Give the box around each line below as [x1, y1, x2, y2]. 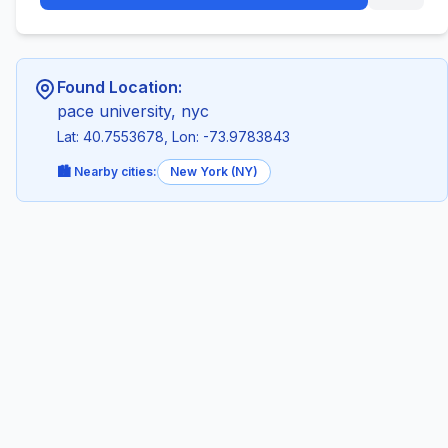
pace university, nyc [57, 101, 209, 121]
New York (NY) [170, 164, 258, 179]
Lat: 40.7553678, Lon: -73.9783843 [57, 128, 290, 145]
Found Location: [57, 77, 182, 97]
